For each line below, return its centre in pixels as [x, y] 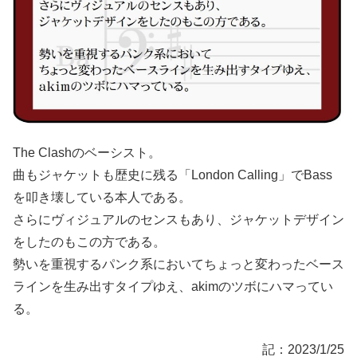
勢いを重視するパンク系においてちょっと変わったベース [178, 265]
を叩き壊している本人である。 [102, 198]
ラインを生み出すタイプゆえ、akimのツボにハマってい [173, 287]
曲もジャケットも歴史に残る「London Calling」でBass [173, 175]
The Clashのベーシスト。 [87, 153]
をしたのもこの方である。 [89, 242]
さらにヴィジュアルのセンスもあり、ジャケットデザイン [178, 220]
